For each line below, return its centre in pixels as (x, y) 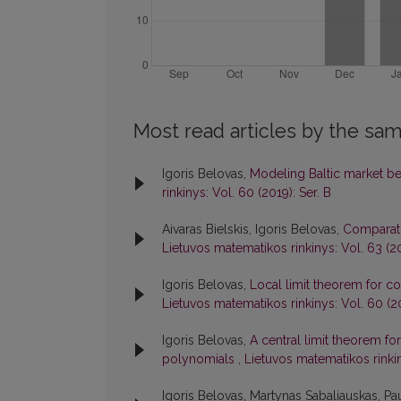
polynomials (200, 359)
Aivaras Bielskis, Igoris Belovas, (252, 230)
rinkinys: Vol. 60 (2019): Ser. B (247, 193)
